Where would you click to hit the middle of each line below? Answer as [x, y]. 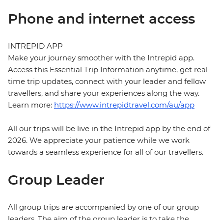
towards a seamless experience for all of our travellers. [106, 152]
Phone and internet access [101, 19]
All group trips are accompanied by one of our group [103, 207]
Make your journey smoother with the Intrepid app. [101, 58]
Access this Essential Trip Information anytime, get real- [109, 70]
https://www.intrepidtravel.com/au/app [124, 105]
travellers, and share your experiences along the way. [104, 93]
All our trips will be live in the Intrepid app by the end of [109, 129]
